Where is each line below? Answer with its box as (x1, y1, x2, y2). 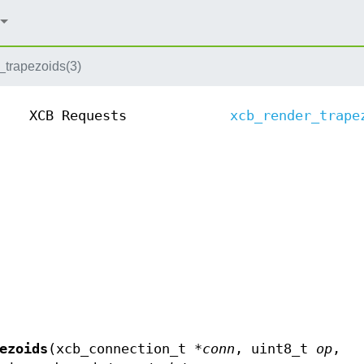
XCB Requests (29, 108, 127, 124)
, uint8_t (235, 341, 316, 357)
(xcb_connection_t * (48, 341, 202, 357)
